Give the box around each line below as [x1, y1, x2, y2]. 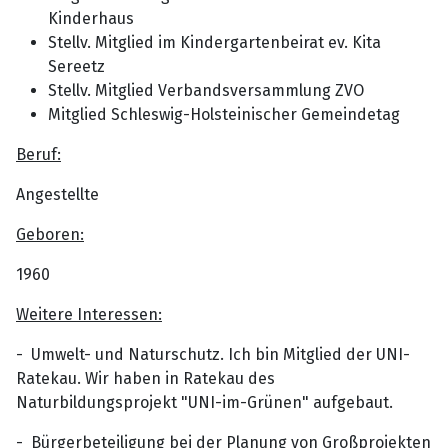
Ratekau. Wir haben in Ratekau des [16, 368, 275, 388]
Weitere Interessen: [16, 304, 162, 324]
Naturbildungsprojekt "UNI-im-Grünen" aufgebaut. [16, 392, 393, 412]
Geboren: [16, 224, 84, 244]
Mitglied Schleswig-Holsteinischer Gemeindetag [48, 104, 400, 124]
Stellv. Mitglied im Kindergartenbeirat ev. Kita [48, 32, 381, 52]
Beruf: [16, 144, 61, 164]
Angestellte [16, 184, 99, 204]
